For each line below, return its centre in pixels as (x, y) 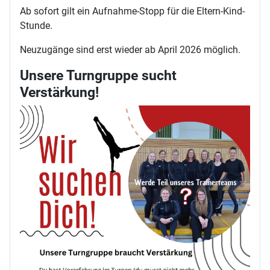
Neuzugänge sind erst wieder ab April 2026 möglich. (130, 49)
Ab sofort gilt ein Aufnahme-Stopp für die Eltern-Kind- (132, 11)
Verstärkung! (59, 92)
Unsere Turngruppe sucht (98, 75)
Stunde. (36, 25)
